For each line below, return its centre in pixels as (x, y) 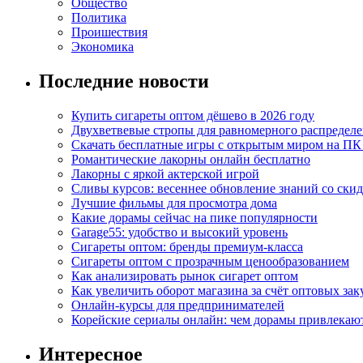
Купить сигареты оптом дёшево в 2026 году (193, 116)
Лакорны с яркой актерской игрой (165, 174)
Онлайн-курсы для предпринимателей (178, 305)
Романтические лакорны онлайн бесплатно (191, 160)
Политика (99, 18)
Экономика (102, 47)
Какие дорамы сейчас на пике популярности (194, 218)
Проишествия (109, 32)
